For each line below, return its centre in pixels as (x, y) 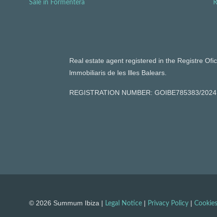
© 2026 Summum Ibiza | (67, 203)
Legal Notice (124, 203)
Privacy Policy (168, 203)
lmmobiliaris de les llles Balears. (118, 73)
